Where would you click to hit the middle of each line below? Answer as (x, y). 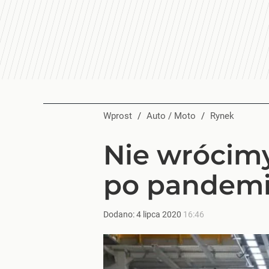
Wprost (118, 116)
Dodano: (120, 214)
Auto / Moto (174, 116)
